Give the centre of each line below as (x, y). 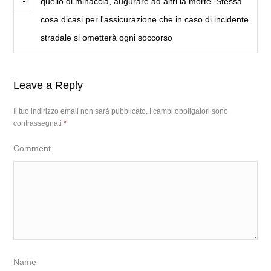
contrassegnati (39, 123)
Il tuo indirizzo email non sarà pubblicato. (81, 111)
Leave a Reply (48, 85)
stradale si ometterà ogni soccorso (107, 37)
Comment (32, 148)
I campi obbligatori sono (189, 111)
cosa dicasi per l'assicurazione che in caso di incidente (145, 19)
